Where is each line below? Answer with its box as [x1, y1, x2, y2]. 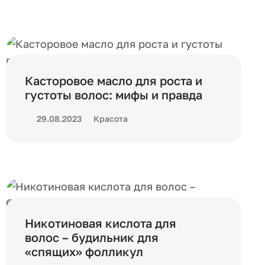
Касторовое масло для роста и [25, 73, 202, 88]
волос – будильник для [25, 230, 159, 244]
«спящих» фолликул [25, 244, 143, 258]
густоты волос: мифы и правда [25, 88, 202, 102]
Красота [93, 114, 128, 124]
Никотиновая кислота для [25, 216, 176, 230]
